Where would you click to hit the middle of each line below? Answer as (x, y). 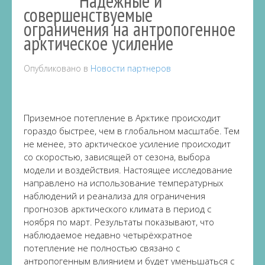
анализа (114, 196)
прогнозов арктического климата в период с (117, 209)
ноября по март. (58, 222)
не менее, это (54, 144)
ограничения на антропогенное (130, 29)
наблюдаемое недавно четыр (86, 235)
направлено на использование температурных (123, 183)
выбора (194, 157)
